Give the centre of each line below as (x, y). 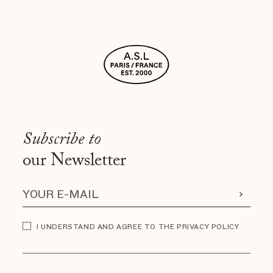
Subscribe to (62, 141)
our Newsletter (75, 162)
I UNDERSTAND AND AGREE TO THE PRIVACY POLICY (138, 227)
